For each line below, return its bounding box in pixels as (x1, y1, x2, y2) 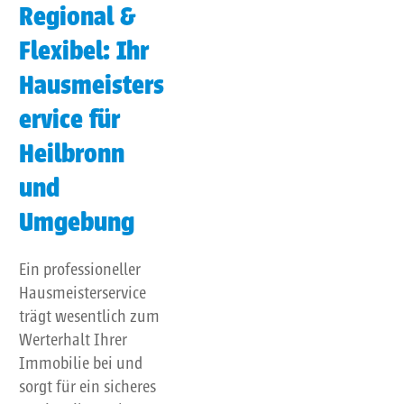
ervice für (19, 102, 120, 138)
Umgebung (19, 205, 134, 241)
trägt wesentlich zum (19, 305, 160, 327)
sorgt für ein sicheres (19, 375, 156, 398)
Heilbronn (19, 136, 124, 172)
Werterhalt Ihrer (19, 328, 127, 351)
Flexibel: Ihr (19, 33, 149, 69)
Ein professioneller (19, 258, 141, 280)
